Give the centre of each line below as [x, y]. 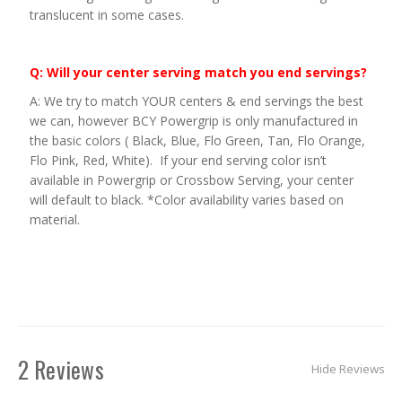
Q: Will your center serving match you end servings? [198, 72]
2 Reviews [61, 370]
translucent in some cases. [106, 14]
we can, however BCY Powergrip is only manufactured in [193, 120]
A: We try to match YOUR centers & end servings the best [196, 100]
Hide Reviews [348, 369]
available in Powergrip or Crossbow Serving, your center [191, 179]
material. [54, 219]
